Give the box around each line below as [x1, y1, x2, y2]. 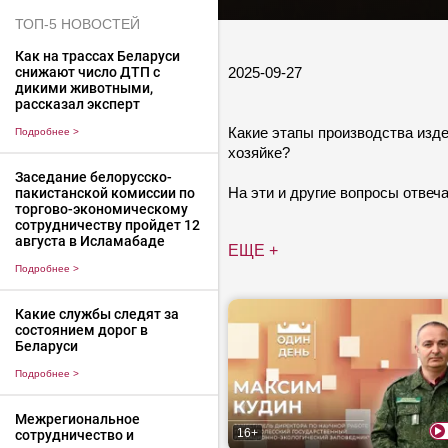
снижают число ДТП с [14, 64, 160, 81]
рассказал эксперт [14, 96, 140, 113]
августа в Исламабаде [14, 233, 165, 250]
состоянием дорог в [14, 321, 148, 338]
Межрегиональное [14, 410, 140, 427]
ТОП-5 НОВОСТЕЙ [14, 16, 140, 33]
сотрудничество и [14, 426, 134, 443]
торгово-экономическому [14, 201, 188, 218]
